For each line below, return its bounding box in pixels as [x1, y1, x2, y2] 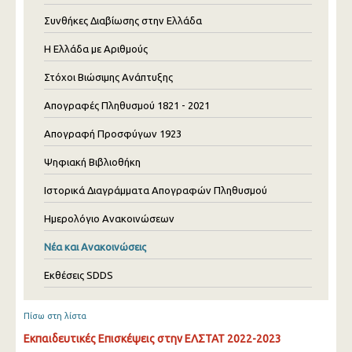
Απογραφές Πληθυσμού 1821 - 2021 [44, 100, 210, 111]
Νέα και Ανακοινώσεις [44, 241, 146, 252]
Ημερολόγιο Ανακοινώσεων [44, 213, 174, 224]
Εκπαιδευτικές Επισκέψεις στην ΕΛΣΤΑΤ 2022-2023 [24, 332, 281, 345]
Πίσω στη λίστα [24, 311, 86, 321]
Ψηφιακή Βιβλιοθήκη [44, 156, 141, 167]
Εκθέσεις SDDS [44, 269, 113, 280]
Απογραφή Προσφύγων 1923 [44, 128, 181, 139]
